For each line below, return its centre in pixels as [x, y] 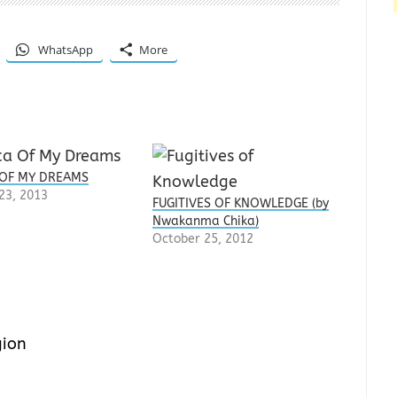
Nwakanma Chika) [206, 221]
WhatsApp [66, 49]
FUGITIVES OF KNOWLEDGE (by [241, 203]
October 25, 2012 [203, 238]
